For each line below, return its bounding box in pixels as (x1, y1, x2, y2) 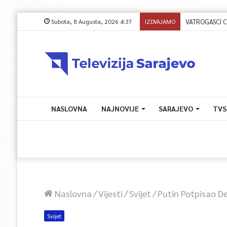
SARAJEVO (158, 104, 193, 113)
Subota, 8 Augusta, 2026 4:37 (49, 17, 132, 25)
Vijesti (98, 187, 123, 199)
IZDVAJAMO (144, 17, 175, 25)
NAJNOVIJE (101, 104, 139, 113)
